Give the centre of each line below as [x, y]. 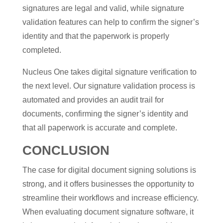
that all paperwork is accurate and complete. [100, 128]
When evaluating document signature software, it [108, 212]
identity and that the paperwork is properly [96, 36]
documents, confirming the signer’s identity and [105, 114]
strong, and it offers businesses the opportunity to [108, 184]
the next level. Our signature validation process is [109, 86]
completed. [42, 50]
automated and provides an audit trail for [93, 100]
